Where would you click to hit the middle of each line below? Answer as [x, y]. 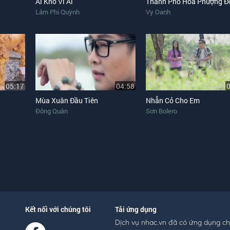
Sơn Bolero [161, 111]
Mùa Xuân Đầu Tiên [67, 100]
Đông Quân [52, 111]
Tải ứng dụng [136, 209]
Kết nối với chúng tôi [58, 209]
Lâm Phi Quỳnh [57, 12]
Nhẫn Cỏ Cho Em [173, 100]
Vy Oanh [158, 12]
